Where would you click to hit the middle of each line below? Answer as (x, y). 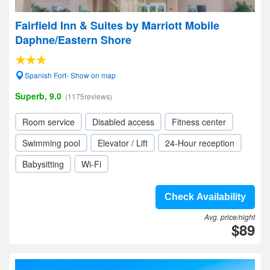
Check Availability (205, 197)
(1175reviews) (89, 96)
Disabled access (123, 122)
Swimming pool (51, 143)
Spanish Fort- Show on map (70, 75)
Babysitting (43, 164)
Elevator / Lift (123, 143)
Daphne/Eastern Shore (73, 40)
